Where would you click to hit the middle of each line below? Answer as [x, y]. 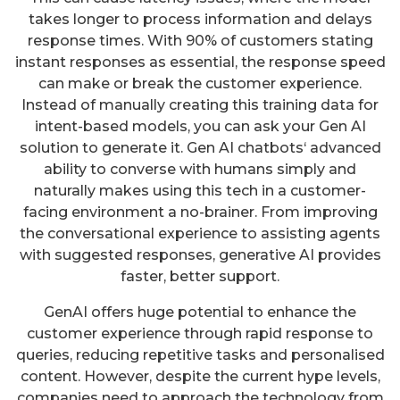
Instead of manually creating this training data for [200, 105]
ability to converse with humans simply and [200, 170]
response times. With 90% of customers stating [200, 41]
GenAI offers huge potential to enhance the [200, 312]
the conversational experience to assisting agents [200, 234]
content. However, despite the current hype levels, [200, 377]
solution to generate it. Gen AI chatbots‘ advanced [200, 148]
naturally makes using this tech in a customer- [200, 191]
